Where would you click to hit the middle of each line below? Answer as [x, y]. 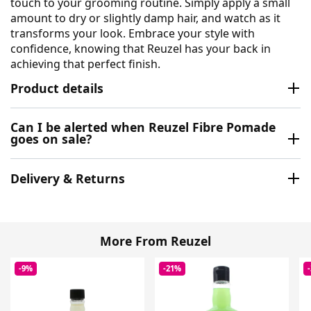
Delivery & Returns [68, 178]
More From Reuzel [155, 241]
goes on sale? [51, 139]
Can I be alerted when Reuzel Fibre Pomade [143, 127]
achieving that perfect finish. [85, 64]
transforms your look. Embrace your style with [133, 33]
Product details [57, 88]
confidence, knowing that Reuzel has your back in [141, 48]
